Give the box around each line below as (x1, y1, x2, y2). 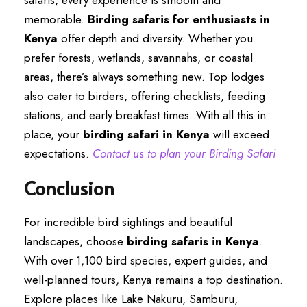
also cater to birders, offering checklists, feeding (24, 88, 265, 104)
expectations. (24, 145, 93, 162)
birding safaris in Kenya (127, 233, 259, 249)
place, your (24, 126, 83, 143)
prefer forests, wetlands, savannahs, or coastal (24, 49, 253, 66)
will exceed (210, 126, 269, 143)
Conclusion (24, 175, 114, 201)
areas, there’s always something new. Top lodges (24, 69, 265, 85)
